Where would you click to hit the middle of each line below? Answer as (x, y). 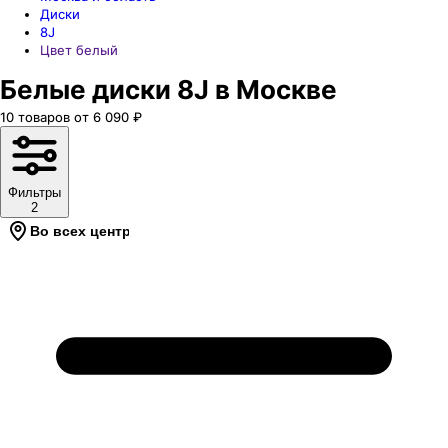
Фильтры (34, 192)
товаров (44, 117)
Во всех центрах (88, 231)
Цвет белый (79, 50)
